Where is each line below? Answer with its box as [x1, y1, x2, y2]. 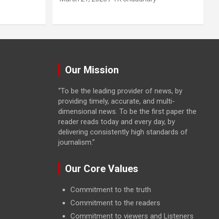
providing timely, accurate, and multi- [58, 97, 175, 106]
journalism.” [58, 138, 95, 147]
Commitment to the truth [70, 185, 151, 195]
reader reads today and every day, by [58, 117, 175, 127]
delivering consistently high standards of [58, 128, 188, 137]
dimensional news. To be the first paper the [58, 107, 197, 116]
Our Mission [65, 64, 119, 76]
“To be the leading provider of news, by [58, 87, 182, 96]
